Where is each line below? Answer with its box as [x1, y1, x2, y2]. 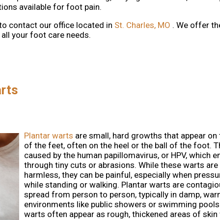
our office [39, 20, 74, 30]
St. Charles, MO [114, 20, 170, 30]
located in [74, 20, 114, 30]
